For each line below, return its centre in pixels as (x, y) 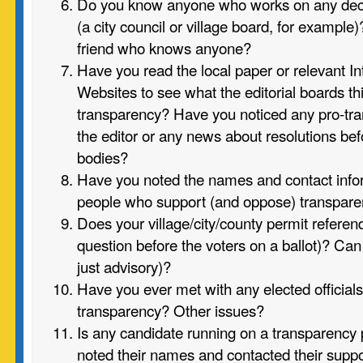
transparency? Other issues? (171, 310)
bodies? (102, 157)
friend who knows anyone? (164, 47)
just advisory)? (124, 266)
